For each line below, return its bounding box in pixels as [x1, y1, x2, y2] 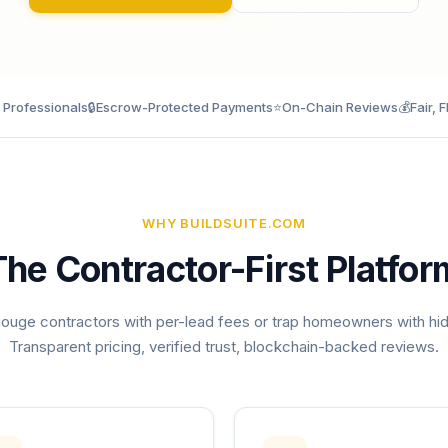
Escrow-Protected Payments [96, 99, 273, 115]
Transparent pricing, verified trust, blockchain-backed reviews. [9, 337, 439, 356]
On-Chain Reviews [282, 99, 398, 115]
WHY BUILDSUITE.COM [141, 215, 307, 231]
